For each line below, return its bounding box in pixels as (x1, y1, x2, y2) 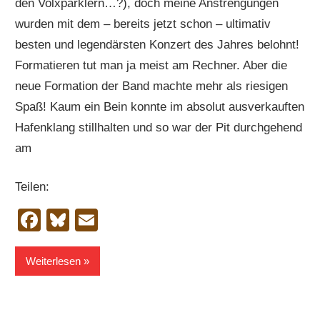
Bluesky (69, 207, 150, 234)
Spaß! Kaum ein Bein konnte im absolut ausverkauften (15, 99, 305, 114)
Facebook (41, 207, 143, 234)
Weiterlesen (26, 254, 81, 267)
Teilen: (15, 180, 50, 194)
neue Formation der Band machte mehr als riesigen (15, 79, 289, 93)
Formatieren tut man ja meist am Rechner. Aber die (15, 58, 288, 72)
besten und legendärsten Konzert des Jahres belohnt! (15, 37, 300, 51)
